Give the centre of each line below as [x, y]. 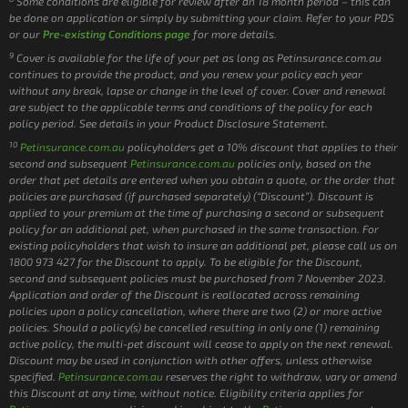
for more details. [234, 34]
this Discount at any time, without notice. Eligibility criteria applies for [186, 393]
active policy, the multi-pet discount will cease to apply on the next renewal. [201, 344]
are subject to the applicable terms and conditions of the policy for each [191, 107]
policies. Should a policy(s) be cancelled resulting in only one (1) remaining [194, 327]
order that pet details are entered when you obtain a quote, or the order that [202, 180]
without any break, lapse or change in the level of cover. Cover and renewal [198, 91]
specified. [34, 377]
